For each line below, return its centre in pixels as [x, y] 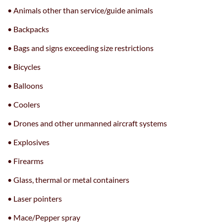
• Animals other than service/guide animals [80, 10]
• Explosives [28, 142]
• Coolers [24, 104]
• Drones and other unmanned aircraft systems [87, 123]
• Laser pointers [35, 198]
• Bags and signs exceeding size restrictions [81, 48]
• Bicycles [24, 67]
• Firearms [26, 161]
